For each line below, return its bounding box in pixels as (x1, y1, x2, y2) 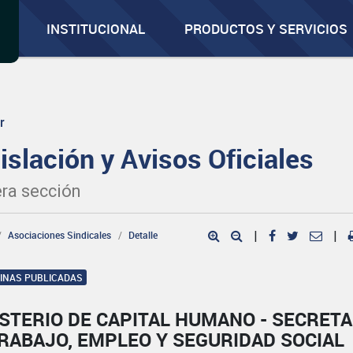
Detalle (128, 229, 158, 241)
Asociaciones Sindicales (8, 229, 112, 241)
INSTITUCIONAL (46, 20, 146, 38)
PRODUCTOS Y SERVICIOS (184, 20, 348, 38)
